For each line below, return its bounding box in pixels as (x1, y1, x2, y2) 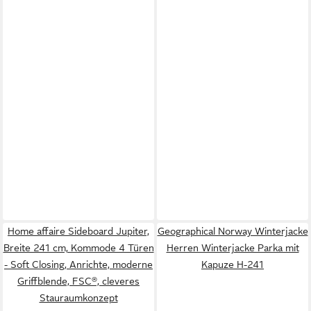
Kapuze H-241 (201, 258, 264, 270)
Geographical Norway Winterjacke (157, 225, 308, 237)
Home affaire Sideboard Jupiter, (8, 225, 149, 237)
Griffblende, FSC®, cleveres (17, 275, 140, 287)
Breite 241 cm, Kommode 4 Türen (3, 242, 154, 253)
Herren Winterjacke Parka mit (166, 242, 299, 253)
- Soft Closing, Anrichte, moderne (4, 258, 153, 270)
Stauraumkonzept (39, 292, 118, 303)
